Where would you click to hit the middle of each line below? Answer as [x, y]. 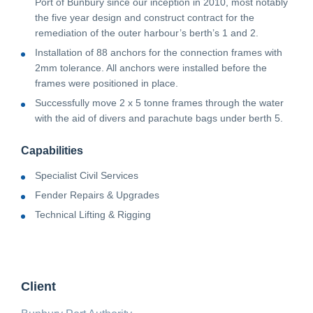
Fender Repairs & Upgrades [97, 195]
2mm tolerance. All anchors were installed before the [151, 67]
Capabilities [52, 150]
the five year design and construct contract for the [145, 17]
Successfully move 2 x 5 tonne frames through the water [159, 102]
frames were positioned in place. [107, 83]
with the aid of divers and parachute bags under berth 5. [159, 118]
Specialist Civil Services [87, 175]
